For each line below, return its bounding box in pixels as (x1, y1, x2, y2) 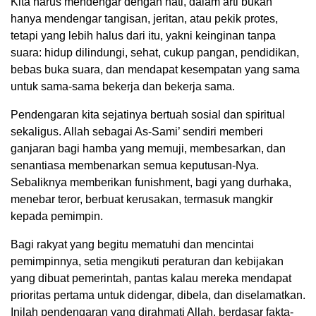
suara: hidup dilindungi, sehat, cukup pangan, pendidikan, (11, 47, 299, 59)
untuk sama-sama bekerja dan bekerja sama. (11, 80, 235, 93)
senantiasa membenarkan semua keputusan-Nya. (11, 159, 259, 172)
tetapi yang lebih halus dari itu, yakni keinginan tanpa (11, 30, 276, 42)
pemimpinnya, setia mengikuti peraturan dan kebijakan (11, 255, 284, 268)
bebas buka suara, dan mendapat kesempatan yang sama (11, 63, 300, 76)
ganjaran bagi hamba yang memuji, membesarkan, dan (11, 142, 286, 155)
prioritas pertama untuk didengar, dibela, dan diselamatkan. (11, 289, 305, 302)
